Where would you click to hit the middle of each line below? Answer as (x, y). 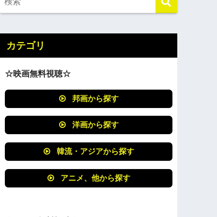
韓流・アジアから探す (96, 152)
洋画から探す (96, 125)
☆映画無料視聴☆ (38, 74)
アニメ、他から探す (96, 178)
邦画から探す (96, 98)
